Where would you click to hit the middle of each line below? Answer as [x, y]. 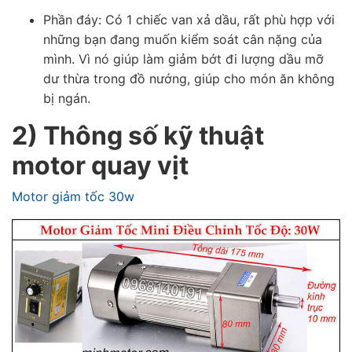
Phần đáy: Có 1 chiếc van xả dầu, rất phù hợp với [189, 20]
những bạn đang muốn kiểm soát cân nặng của [183, 40]
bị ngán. [67, 99]
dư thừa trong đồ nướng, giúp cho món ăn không [189, 79]
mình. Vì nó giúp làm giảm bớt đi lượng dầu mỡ [183, 59]
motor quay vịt [103, 166]
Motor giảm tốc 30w [75, 197]
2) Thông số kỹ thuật [138, 136]
